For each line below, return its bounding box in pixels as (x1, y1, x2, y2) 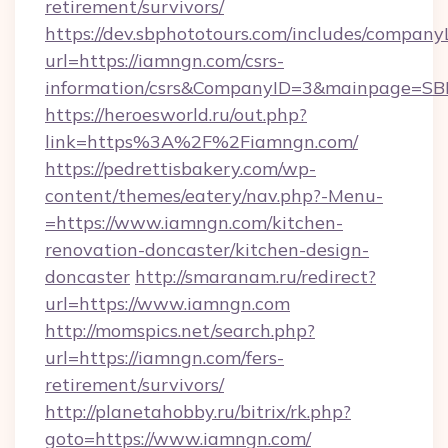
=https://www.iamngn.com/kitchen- (45, 211, 343, 234)
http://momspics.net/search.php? (45, 319, 315, 342)
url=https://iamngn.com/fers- (45, 346, 284, 369)
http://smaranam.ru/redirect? (135, 265, 376, 288)
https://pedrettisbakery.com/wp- (45, 157, 316, 180)
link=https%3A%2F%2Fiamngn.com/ (45, 130, 358, 153)
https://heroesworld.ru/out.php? (45, 103, 307, 126)
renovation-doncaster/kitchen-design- (45, 238, 369, 261)
